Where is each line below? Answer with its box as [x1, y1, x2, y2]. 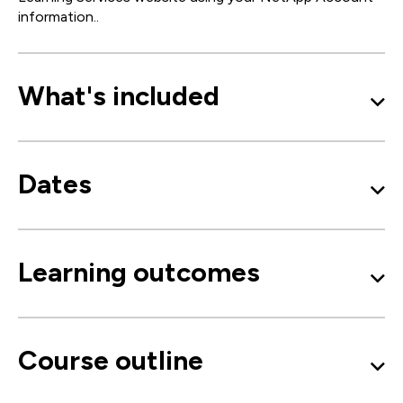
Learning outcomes [18, 255, 260, 289]
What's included [18, 79, 219, 112]
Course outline [18, 344, 203, 377]
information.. [18, 8, 99, 25]
